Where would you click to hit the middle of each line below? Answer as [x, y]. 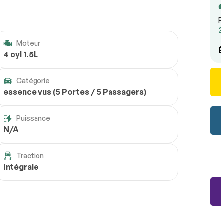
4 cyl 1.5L [21, 55]
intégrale [21, 167]
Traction [30, 156]
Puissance [34, 118]
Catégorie [33, 81]
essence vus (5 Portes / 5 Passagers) [75, 92]
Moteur [29, 43]
